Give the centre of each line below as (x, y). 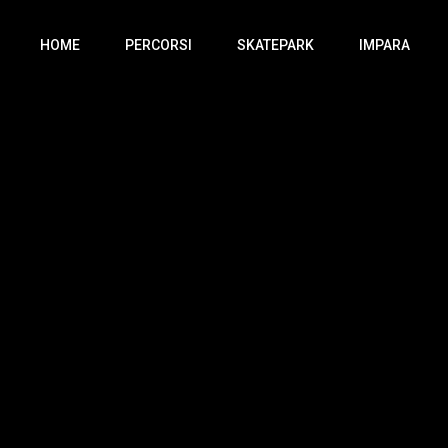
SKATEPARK (276, 45)
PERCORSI (159, 45)
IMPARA (385, 45)
